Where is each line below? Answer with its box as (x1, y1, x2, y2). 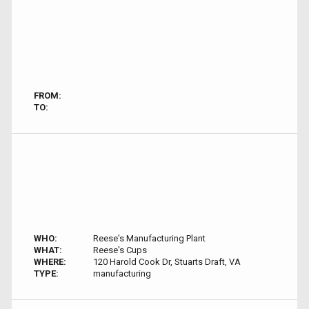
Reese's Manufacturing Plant (92, 233, 206, 243)
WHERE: (34, 257, 66, 267)
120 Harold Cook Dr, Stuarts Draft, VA (92, 257, 241, 267)
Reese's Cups (92, 245, 147, 255)
